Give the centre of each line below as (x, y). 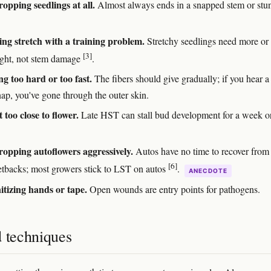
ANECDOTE (208, 170)
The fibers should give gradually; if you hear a (181, 79)
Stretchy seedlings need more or (207, 41)
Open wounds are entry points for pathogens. (174, 189)
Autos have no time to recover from (201, 151)
